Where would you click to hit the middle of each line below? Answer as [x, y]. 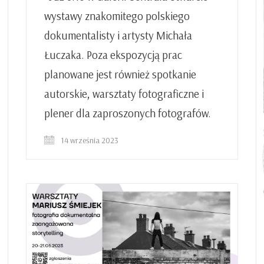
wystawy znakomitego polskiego [117, 16]
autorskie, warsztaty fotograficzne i [124, 94]
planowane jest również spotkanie [120, 74]
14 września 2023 [89, 140]
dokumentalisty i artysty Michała [118, 35]
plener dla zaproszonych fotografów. [128, 113]
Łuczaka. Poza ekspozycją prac [113, 55]
